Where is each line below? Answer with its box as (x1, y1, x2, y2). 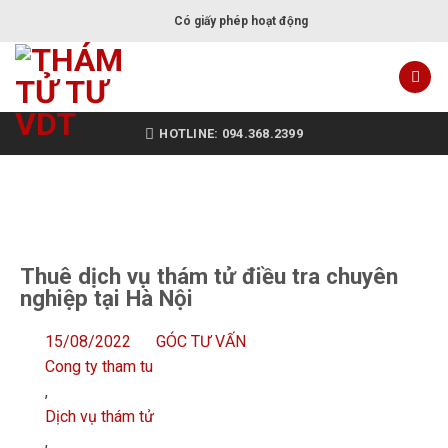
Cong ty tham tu (45, 357, 153, 376)
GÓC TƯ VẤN (156, 332, 246, 351)
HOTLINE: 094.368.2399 (159, 125, 303, 141)
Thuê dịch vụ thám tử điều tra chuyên (20, 263, 398, 289)
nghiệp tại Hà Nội (20, 285, 193, 311)
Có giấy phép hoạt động (174, 13, 308, 28)
